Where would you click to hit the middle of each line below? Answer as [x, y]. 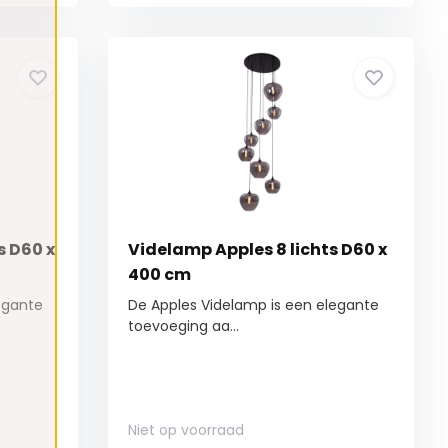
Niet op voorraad [186, 430]
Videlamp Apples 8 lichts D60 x [258, 250]
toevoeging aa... [184, 326]
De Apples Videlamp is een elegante [254, 305]
